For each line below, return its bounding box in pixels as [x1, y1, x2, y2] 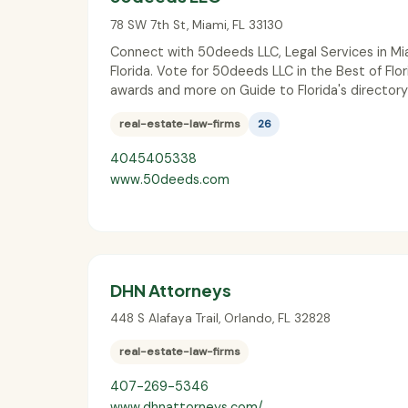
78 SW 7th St [110, 16, 187, 33]
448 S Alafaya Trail [110, 311, 219, 327]
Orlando [224, 311, 272, 327]
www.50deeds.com [110, 170, 229, 188]
